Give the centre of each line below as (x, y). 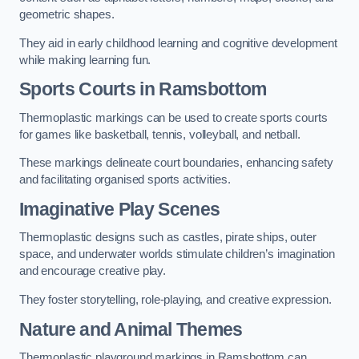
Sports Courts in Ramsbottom (143, 89)
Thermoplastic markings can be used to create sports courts (173, 117)
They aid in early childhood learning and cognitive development (178, 43)
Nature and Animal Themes (131, 329)
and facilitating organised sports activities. (125, 180)
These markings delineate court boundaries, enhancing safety (176, 163)
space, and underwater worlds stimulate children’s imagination (177, 254)
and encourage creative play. (93, 271)
